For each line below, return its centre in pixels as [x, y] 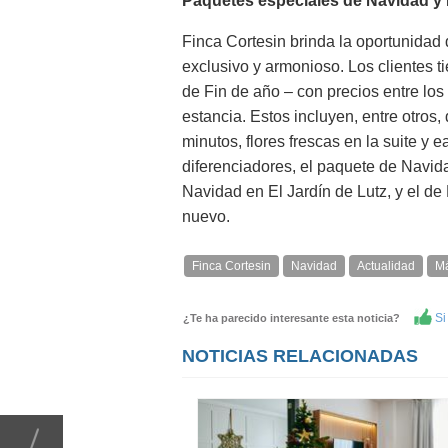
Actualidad [386, 266]
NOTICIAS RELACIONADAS [300, 356]
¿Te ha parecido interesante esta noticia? [296, 318]
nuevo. [206, 216]
